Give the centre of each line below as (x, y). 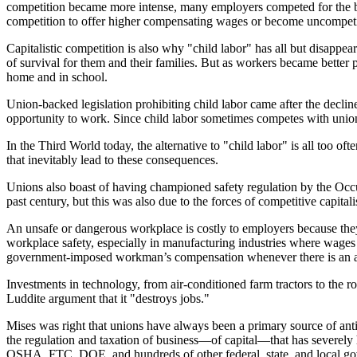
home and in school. (57, 77)
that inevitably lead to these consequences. (112, 160)
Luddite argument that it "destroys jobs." (108, 298)
